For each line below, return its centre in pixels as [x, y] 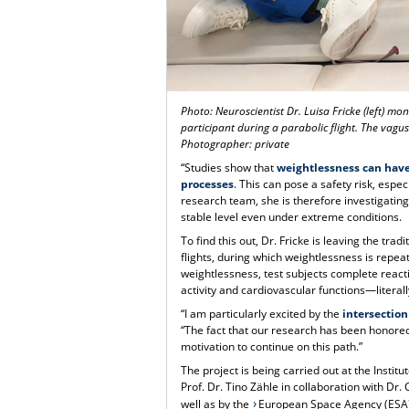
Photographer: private [236, 144]
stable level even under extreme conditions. [292, 217]
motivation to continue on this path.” [272, 347]
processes [208, 184]
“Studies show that [229, 168]
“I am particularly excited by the [262, 314]
